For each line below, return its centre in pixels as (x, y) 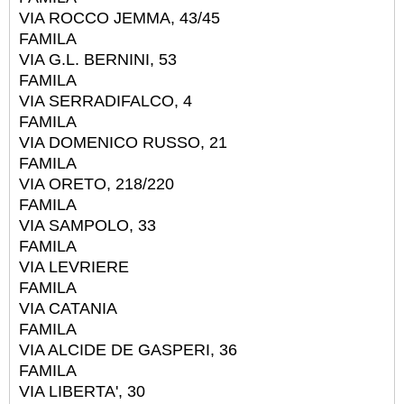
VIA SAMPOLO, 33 (87, 225)
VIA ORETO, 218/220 (96, 184)
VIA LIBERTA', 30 (82, 391)
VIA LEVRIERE (74, 266)
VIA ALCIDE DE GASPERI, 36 (128, 349)
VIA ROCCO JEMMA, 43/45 (119, 18)
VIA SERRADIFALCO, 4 (106, 101)
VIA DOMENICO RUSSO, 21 (123, 142)
